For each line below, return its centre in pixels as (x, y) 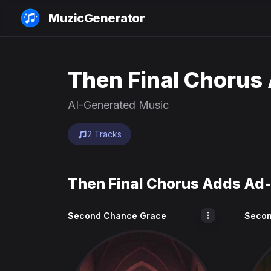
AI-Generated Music (118, 105)
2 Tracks (104, 134)
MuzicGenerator (96, 18)
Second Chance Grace (117, 216)
